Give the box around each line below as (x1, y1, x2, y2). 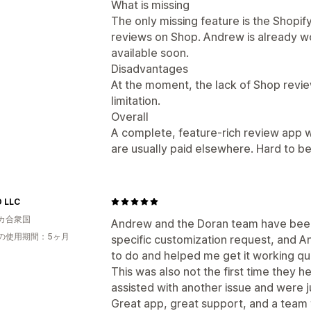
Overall (111, 109, 149, 124)
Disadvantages (111, 61, 188, 76)
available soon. (111, 45, 189, 60)
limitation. (111, 93, 160, 108)
